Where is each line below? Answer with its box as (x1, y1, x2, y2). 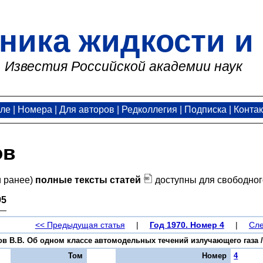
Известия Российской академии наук (5, 59, 242, 74)
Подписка (184, 104, 227, 114)
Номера (18, 104, 52, 114)
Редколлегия (122, 104, 177, 114)
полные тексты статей (35, 175, 141, 186)
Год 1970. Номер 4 (149, 220, 224, 230)
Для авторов (59, 104, 114, 114)
